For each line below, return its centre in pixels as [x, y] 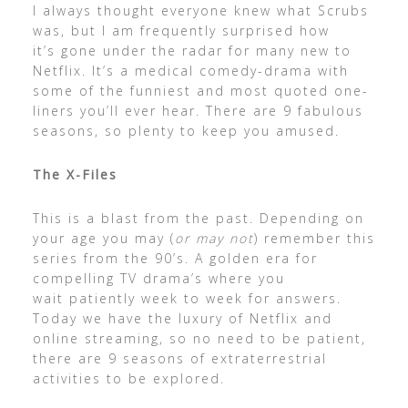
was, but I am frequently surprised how [181, 30]
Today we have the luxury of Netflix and [182, 318]
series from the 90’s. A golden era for [175, 258]
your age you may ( [103, 238]
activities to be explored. [128, 378]
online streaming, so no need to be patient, [199, 338]
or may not [214, 238]
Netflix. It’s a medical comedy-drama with [190, 70]
